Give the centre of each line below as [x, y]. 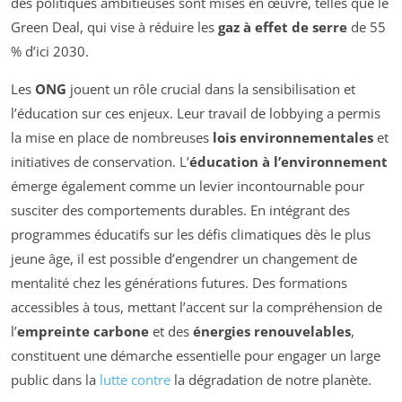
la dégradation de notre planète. [271, 380]
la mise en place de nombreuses [112, 138]
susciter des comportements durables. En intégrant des [180, 210]
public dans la [55, 380]
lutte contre [135, 380]
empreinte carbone [83, 332]
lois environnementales [293, 138]
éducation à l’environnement [288, 162]
